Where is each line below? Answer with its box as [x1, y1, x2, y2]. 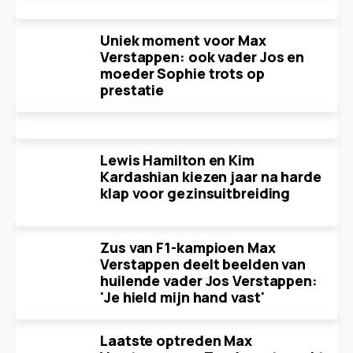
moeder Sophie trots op [100, 64, 265, 83]
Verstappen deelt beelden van [100, 255, 307, 273]
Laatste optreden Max [100, 331, 252, 350]
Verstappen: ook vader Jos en [100, 47, 305, 66]
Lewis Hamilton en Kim [100, 150, 255, 169]
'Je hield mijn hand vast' [100, 288, 265, 307]
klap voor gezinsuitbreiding [100, 184, 291, 203]
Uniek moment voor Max [100, 31, 266, 50]
